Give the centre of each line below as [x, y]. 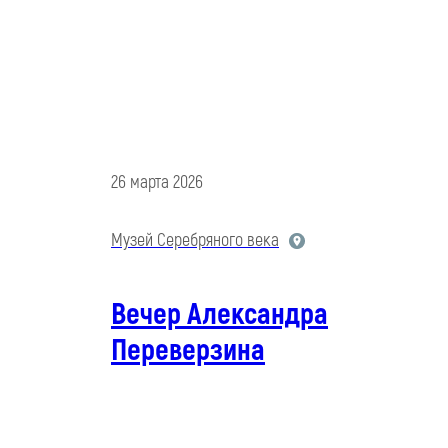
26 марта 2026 [157, 183]
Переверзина [188, 351]
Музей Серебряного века [195, 241]
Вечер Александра [219, 315]
